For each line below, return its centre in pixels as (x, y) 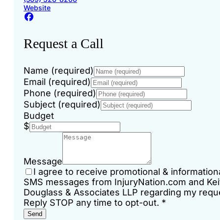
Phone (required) (60, 93)
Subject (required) (62, 105)
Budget (39, 116)
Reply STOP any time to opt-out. (93, 203)
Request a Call (64, 44)
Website (37, 8)
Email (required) (57, 82)
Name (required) (59, 71)
